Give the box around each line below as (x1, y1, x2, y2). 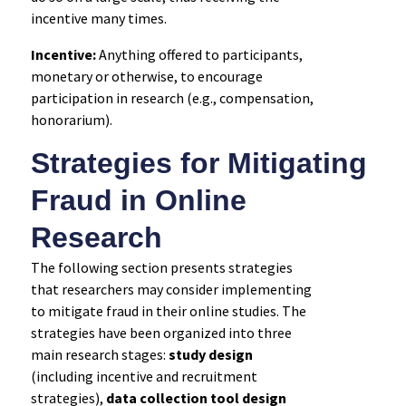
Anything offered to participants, (95, 44, 303, 63)
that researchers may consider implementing (30, 279, 312, 298)
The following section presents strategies (30, 257, 293, 276)
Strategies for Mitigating (30, 146, 367, 179)
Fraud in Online (30, 183, 246, 217)
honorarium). (30, 110, 114, 129)
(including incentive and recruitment (30, 366, 257, 385)
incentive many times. (30, 8, 174, 27)
